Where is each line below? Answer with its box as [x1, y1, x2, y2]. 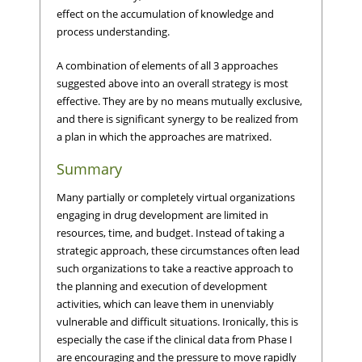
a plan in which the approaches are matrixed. [57, 128, 271, 144]
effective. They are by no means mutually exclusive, [57, 93, 302, 108]
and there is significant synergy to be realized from [57, 111, 298, 126]
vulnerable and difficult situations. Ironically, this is [57, 314, 298, 329]
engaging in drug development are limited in [57, 207, 268, 222]
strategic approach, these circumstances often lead [57, 242, 300, 258]
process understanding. [57, 24, 170, 40]
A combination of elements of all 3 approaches [57, 57, 278, 73]
